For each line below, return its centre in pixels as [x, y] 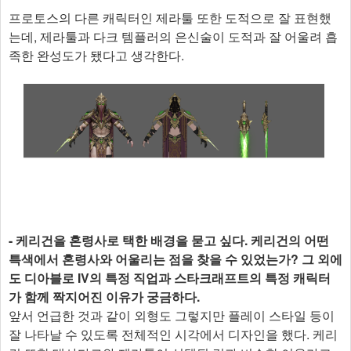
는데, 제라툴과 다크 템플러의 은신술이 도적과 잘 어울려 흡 [173, 36]
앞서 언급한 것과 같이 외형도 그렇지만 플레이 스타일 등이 [172, 315]
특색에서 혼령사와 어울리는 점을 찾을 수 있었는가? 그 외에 [175, 259]
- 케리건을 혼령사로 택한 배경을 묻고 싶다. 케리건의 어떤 [169, 240]
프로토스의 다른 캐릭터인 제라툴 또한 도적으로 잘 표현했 [170, 17]
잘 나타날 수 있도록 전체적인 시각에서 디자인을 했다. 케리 [173, 334]
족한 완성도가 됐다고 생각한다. [96, 55]
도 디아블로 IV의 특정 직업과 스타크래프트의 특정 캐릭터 [170, 277]
